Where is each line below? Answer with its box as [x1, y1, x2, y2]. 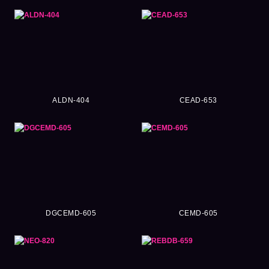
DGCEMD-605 [46, 208, 96, 217]
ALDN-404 [52, 95, 89, 104]
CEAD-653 [179, 95, 217, 104]
